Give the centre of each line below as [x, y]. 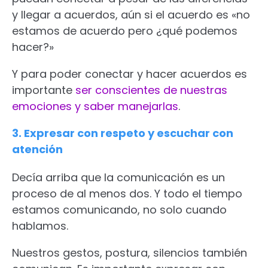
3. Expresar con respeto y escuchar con [123, 133]
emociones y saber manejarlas [95, 106]
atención [37, 149]
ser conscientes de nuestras [151, 90]
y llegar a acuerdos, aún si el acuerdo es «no [131, 14]
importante [44, 90]
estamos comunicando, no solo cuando [119, 209]
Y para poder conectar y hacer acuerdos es [130, 74]
